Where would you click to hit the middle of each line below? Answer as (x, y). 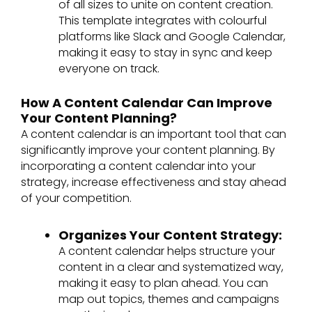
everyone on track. (109, 68)
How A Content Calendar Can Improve (147, 102)
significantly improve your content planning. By (148, 150)
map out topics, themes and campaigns (169, 299)
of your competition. (76, 198)
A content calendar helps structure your (167, 251)
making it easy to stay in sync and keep (165, 52)
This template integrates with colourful (163, 20)
